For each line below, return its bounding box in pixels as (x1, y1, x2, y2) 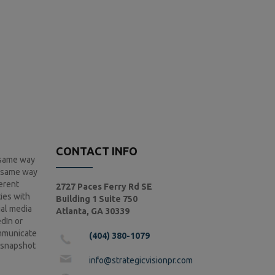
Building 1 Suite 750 (56, 194, 137, 204)
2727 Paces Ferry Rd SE (56, 182, 152, 192)
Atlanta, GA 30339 (56, 206, 130, 216)
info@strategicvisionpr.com (89, 255, 193, 265)
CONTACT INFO (56, 145, 137, 157)
